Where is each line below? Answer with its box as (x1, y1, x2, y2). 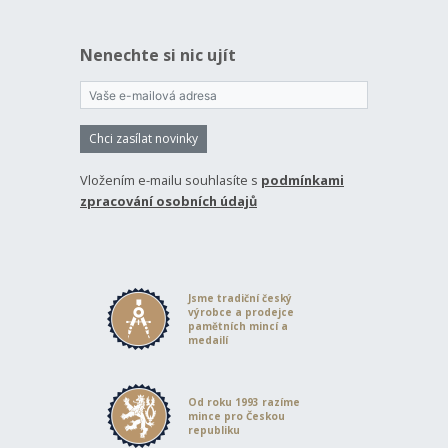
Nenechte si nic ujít (80, 44, 236, 66)
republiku (187, 422, 240, 437)
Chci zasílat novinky (89, 130, 198, 147)
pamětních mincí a (187, 318, 288, 333)
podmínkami (261, 171, 344, 189)
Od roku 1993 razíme (187, 394, 300, 409)
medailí (187, 332, 228, 347)
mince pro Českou (187, 408, 285, 423)
